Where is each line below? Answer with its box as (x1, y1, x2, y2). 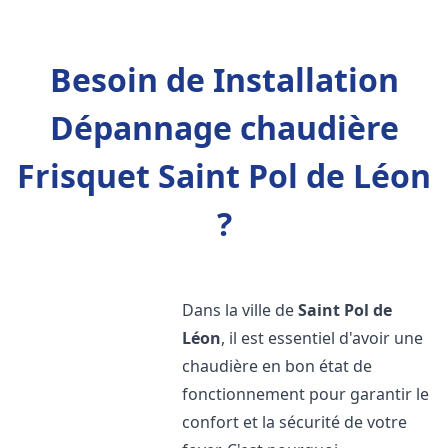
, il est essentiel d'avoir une (221, 327, 424, 349)
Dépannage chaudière (49, 106, 399, 149)
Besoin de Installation (49, 58, 399, 101)
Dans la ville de (182, 299, 299, 321)
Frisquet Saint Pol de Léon (17, 154, 431, 197)
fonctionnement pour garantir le (182, 383, 430, 405)
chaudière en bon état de (182, 355, 373, 377)
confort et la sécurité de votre (182, 411, 408, 433)
